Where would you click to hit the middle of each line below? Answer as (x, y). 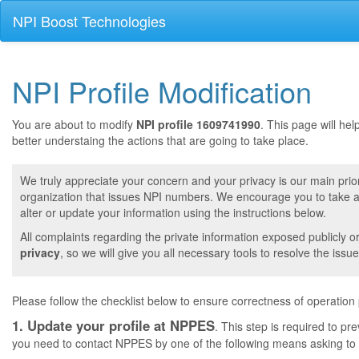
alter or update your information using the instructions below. (173, 212)
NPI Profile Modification (162, 91)
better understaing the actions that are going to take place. (160, 140)
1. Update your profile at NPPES (113, 325)
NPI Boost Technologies (89, 21)
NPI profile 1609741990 (198, 124)
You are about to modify (74, 124)
